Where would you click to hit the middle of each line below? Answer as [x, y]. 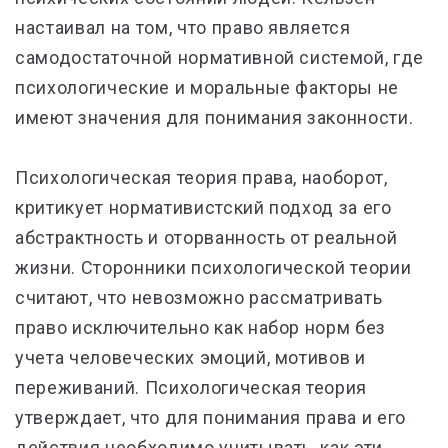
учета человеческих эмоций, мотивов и [190, 357]
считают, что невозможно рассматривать [199, 297]
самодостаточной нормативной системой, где [220, 57]
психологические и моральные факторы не [207, 87]
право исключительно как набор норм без [201, 327]
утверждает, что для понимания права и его [211, 417]
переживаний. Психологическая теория [191, 387]
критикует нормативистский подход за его [203, 207]
